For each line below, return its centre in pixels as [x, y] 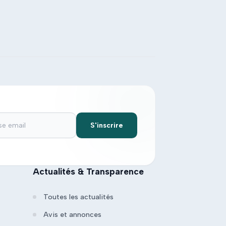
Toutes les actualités [79, 197]
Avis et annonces [73, 214]
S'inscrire [107, 125]
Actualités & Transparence [89, 171]
